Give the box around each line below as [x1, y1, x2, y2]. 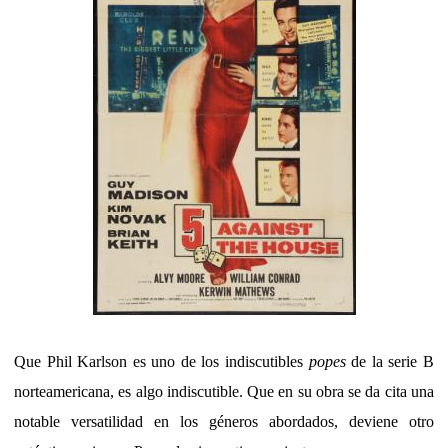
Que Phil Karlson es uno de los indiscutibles [14, 352, 309, 370]
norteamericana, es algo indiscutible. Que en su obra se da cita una [14, 382, 434, 400]
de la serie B [345, 352, 435, 370]
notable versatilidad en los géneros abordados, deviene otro [14, 412, 434, 430]
